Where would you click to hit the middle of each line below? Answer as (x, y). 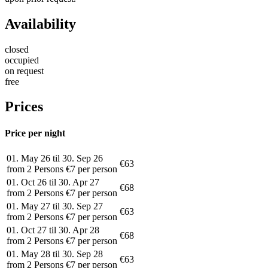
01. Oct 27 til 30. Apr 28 (53, 230)
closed (17, 49)
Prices (24, 107)
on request (24, 71)
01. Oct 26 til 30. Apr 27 (53, 182)
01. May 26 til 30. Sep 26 (55, 158)
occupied (22, 60)
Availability (40, 24)
